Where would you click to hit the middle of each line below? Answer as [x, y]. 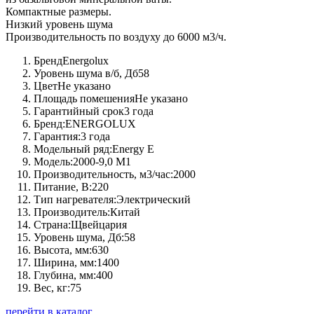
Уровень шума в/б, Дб [86, 74]
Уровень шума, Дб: [79, 238]
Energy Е [133, 149]
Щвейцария [99, 225]
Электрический [153, 200]
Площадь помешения [84, 99]
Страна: [52, 225]
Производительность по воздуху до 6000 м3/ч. [116, 37]
